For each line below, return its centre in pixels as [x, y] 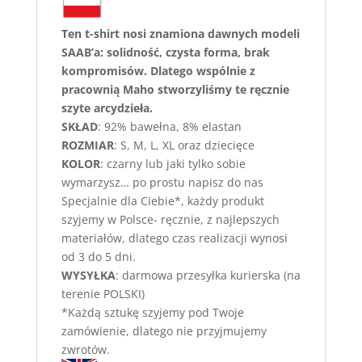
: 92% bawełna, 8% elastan [169, 126]
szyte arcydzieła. [108, 107]
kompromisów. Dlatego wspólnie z [158, 70]
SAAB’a [80, 52]
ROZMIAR [87, 145]
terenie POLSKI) [103, 293]
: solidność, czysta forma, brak [185, 52]
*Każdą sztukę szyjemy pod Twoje [152, 312]
